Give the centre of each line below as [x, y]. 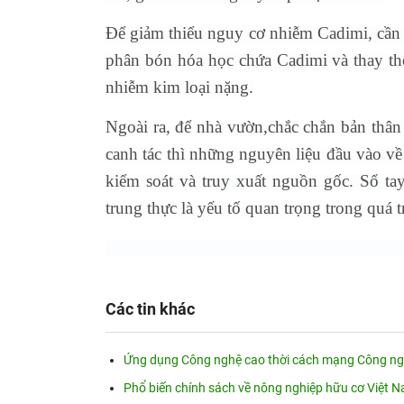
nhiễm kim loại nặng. [179, 87]
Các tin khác [150, 309]
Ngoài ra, [141, 127]
